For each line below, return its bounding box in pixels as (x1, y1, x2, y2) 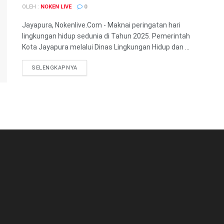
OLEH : (22, 3, 40, 10)
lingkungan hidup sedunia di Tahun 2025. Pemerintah (22, 32, 190, 40)
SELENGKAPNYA (31, 64, 77, 71)
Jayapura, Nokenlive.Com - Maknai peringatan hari (22, 21, 180, 29)
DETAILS (76, 64, 101, 70)
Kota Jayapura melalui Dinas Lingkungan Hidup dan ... (22, 43, 189, 51)
